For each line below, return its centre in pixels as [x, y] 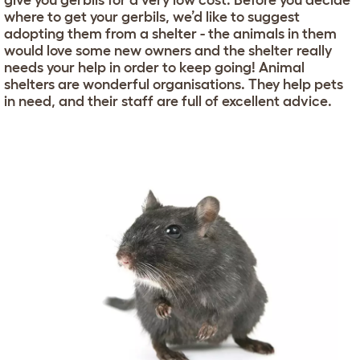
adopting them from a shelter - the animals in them [170, 34]
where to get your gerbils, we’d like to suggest [152, 17]
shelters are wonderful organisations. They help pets [174, 84]
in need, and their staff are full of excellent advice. [168, 101]
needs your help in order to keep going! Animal [154, 67]
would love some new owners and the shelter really [168, 51]
